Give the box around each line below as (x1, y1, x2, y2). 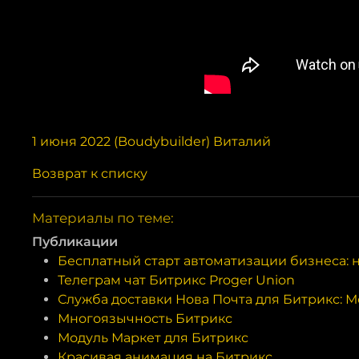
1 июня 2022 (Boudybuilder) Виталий (32, 134, 271, 150)
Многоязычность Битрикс (58, 311, 232, 327)
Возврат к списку (32, 166, 147, 182)
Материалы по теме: (32, 210, 174, 227)
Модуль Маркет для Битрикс (58, 330, 248, 346)
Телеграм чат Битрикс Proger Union (58, 272, 295, 288)
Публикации (32, 234, 118, 250)
